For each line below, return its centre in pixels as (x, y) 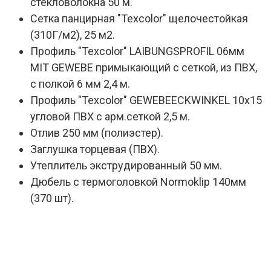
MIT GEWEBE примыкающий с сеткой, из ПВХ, (144, 67)
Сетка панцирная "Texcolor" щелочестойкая (139, 18)
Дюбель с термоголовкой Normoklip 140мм (138, 182)
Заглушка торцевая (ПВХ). (95, 149)
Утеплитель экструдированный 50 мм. (126, 165)
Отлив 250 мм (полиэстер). (97, 133)
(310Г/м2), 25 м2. (73, 35)
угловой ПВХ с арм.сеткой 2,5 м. (110, 116)
